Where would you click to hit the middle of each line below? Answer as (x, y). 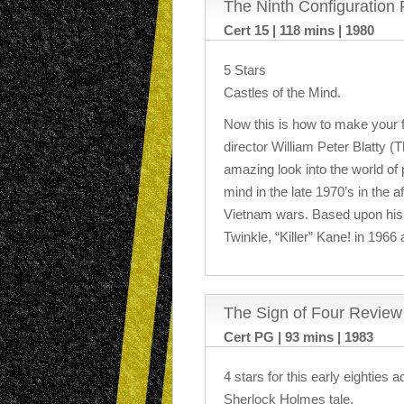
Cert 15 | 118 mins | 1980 (299, 30)
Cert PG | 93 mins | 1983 (298, 337)
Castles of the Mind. (282, 92)
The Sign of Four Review (313, 313)
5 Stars (245, 70)
